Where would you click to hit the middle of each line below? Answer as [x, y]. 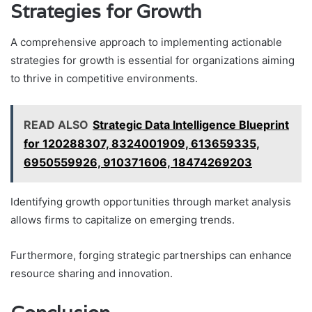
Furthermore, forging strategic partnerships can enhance [151, 256]
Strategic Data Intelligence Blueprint [191, 125]
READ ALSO [56, 125]
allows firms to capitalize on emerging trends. [123, 220]
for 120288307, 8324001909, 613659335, [142, 144]
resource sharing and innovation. [92, 274]
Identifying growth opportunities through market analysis [151, 202]
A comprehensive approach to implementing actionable [146, 42]
